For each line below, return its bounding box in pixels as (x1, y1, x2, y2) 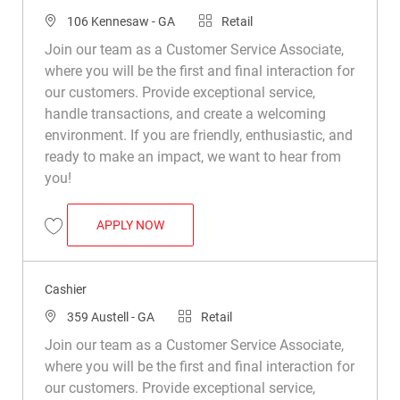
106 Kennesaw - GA (66, 13, 178, 29)
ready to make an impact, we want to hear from (44, 147, 341, 165)
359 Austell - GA (66, 309, 157, 324)
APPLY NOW (96, 217, 164, 232)
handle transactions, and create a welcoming (44, 104, 326, 122)
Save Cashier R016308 (52, 235, 162, 248)
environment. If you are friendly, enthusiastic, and (44, 126, 353, 144)
